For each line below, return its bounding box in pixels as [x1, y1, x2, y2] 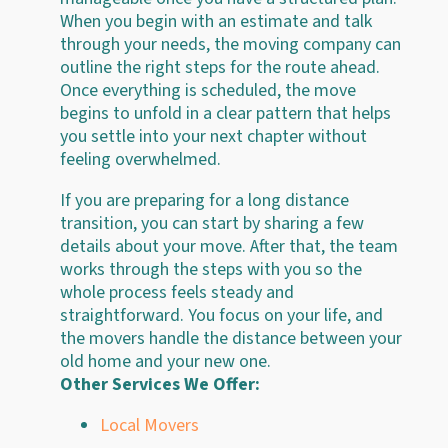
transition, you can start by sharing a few [60, 210, 364, 236]
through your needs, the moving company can [60, 31, 401, 57]
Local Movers [100, 412, 199, 438]
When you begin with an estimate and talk [60, 8, 372, 34]
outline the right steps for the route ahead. [60, 54, 380, 80]
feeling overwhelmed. [60, 146, 221, 172]
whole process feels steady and [60, 279, 294, 305]
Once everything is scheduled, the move [60, 77, 356, 103]
